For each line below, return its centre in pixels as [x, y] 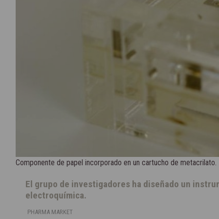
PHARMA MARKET [50, 212]
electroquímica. [56, 196]
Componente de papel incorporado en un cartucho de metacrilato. [116, 163]
